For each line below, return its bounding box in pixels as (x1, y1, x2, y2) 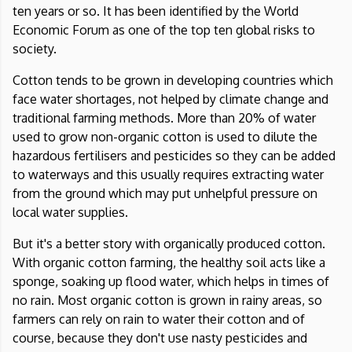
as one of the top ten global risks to (109, 22, 315, 38)
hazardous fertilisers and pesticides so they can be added (13, 148, 335, 164)
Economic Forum (13, 22, 109, 38)
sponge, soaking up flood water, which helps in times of (13, 273, 329, 290)
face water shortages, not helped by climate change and (13, 91, 328, 108)
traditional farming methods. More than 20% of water (13, 110, 316, 126)
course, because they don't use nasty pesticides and (13, 330, 307, 346)
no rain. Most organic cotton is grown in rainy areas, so (13, 292, 322, 309)
